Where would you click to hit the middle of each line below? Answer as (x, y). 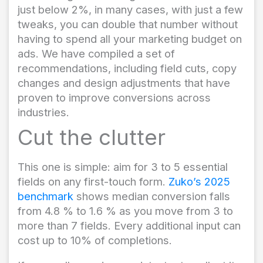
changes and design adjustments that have (124, 82)
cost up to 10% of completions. (95, 240)
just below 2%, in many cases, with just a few (130, 9)
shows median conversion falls (153, 196)
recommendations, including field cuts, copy (127, 68)
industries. (43, 112)
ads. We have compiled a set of (96, 53)
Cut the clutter (92, 138)
